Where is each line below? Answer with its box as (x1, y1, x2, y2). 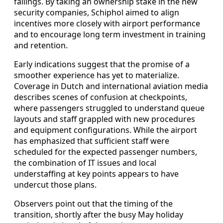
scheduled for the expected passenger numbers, (14, 146, 197, 158)
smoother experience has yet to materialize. (14, 70, 179, 81)
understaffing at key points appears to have (14, 168, 179, 180)
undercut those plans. (14, 179, 97, 191)
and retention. (14, 40, 68, 51)
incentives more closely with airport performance (14, 18, 200, 29)
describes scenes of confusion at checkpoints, (14, 92, 187, 103)
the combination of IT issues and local (14, 157, 156, 169)
